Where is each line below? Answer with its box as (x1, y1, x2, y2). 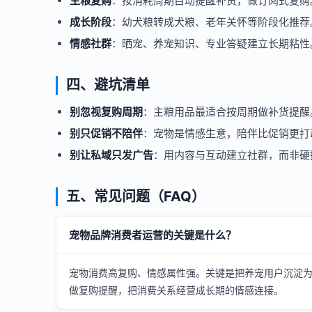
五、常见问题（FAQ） (66, 188, 205, 205)
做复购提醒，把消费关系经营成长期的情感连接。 (69, 284, 283, 296)
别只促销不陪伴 (70, 127, 143, 140)
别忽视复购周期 (70, 105, 143, 118)
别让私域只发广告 (70, 148, 153, 162)
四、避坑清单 (66, 77, 150, 93)
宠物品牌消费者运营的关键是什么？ (69, 228, 236, 242)
